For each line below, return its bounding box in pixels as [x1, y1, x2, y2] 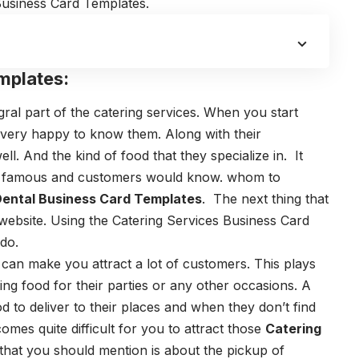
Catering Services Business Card [112, 212, 309, 228]
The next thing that [213, 190, 329, 207]
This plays [254, 255, 316, 272]
